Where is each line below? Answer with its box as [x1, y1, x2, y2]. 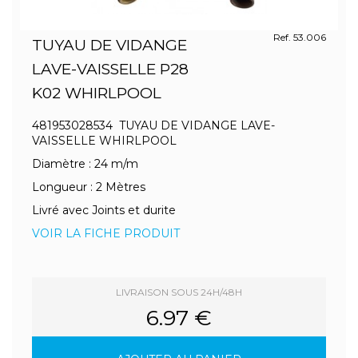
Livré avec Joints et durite [32, 203, 176, 217]
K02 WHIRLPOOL [32, 84, 161, 102]
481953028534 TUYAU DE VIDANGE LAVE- [32, 118, 275, 133]
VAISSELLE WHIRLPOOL [32, 133, 177, 148]
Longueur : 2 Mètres [32, 180, 145, 194]
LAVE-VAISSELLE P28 [32, 60, 189, 78]
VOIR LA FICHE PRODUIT [32, 226, 180, 241]
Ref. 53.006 [272, 31, 326, 43]
